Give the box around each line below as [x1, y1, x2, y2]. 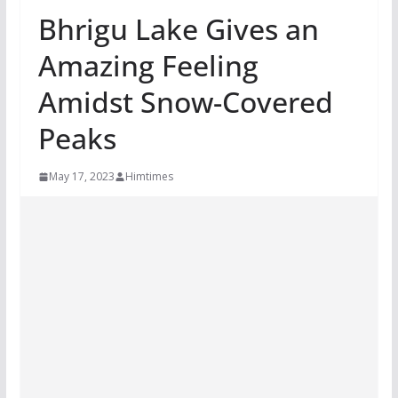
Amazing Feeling [37, 46, 259, 85]
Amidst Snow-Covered [37, 83, 333, 122]
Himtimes [124, 169, 173, 185]
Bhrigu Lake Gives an [37, 10, 319, 49]
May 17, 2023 [48, 169, 115, 185]
